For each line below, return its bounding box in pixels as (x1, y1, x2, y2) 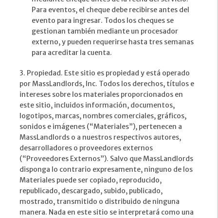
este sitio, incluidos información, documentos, (19, 101, 175, 110)
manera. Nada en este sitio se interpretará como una (19, 208, 194, 217)
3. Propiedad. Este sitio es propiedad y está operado (19, 69, 190, 78)
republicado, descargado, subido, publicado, (19, 186, 163, 196)
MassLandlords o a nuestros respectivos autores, (19, 133, 181, 142)
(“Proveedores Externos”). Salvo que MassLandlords (19, 154, 193, 163)
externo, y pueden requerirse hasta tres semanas (32, 37, 194, 47)
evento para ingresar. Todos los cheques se (32, 16, 174, 25)
